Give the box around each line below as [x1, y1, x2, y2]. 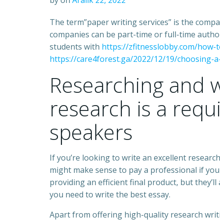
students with [50, 41, 102, 52]
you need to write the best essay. [50, 189, 170, 200]
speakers [50, 118, 133, 146]
